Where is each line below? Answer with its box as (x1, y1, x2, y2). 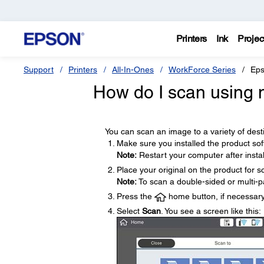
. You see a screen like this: (160, 206, 261, 216)
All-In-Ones (112, 65, 154, 74)
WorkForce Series (169, 65, 236, 74)
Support (24, 65, 54, 74)
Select (116, 206, 142, 216)
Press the (116, 192, 154, 201)
